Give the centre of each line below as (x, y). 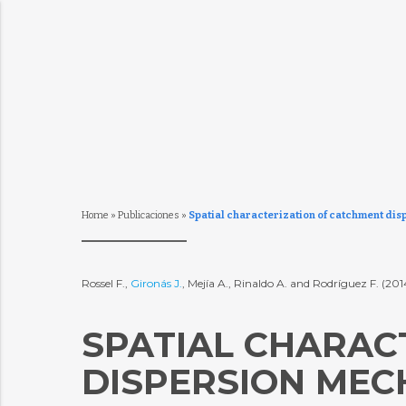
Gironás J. (156, 283)
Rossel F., (106, 283)
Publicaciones (148, 215)
